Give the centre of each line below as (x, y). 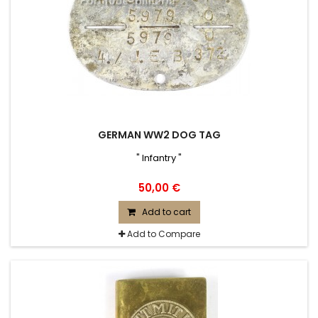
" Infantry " (159, 158)
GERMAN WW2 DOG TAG (159, 135)
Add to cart (166, 212)
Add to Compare (163, 234)
